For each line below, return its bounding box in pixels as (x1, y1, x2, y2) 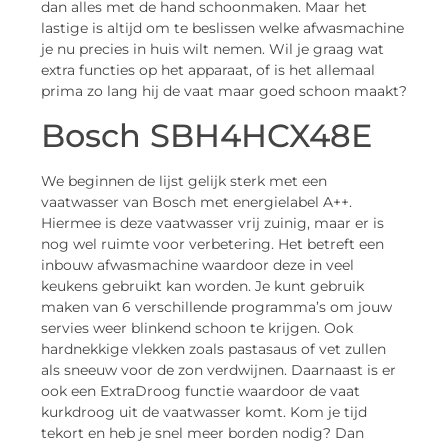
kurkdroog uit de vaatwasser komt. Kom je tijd (41, 402, 367, 421)
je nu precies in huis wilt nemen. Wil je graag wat (41, 40, 384, 59)
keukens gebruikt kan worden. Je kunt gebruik (41, 276, 364, 295)
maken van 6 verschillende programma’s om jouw (41, 297, 392, 316)
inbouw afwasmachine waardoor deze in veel (41, 255, 354, 274)
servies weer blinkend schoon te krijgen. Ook (41, 318, 353, 337)
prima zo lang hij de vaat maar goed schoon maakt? (41, 82, 407, 101)
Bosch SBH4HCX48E (41, 115, 372, 155)
